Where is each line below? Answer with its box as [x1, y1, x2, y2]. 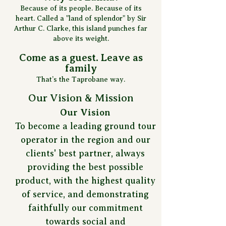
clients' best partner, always [26, 148, 145, 158]
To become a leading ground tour [15, 121, 156, 131]
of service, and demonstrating [22, 189, 149, 199]
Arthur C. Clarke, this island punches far [14, 25, 147, 32]
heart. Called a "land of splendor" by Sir [15, 15, 146, 22]
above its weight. [52, 35, 109, 42]
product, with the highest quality [15, 176, 155, 186]
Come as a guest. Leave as [19, 52, 143, 64]
